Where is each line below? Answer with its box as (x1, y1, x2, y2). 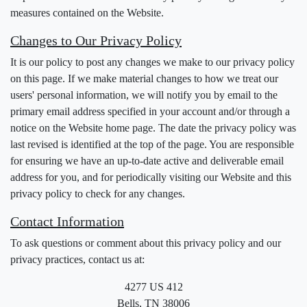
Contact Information (10, 214, 124, 229)
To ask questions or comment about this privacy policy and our (10, 237, 281, 249)
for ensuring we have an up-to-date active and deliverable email (10, 155, 284, 167)
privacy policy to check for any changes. (10, 188, 185, 199)
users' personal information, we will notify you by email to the (10, 89, 278, 101)
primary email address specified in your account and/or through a (10, 106, 290, 117)
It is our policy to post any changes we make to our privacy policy (10, 56, 295, 68)
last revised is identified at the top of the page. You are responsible (10, 138, 294, 150)
